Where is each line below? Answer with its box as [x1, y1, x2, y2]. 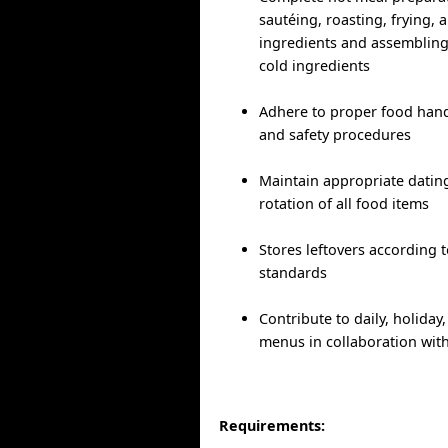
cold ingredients [259, 56, 371, 76]
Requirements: [219, 415, 326, 435]
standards [259, 263, 328, 283]
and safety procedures [259, 125, 412, 145]
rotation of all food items [259, 194, 430, 214]
